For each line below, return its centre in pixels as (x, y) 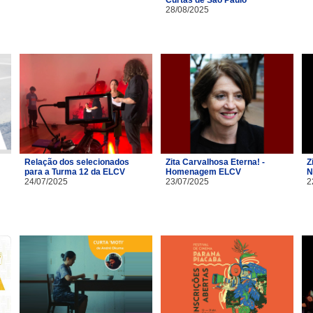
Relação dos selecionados (77, 162)
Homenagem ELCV (203, 172)
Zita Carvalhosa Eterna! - (215, 162)
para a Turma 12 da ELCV (75, 172)
